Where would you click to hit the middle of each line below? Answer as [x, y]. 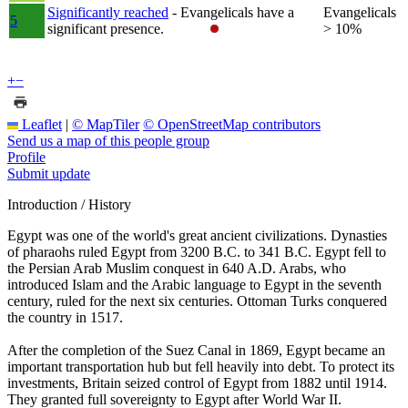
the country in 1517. [65, 317]
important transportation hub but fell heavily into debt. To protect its [201, 366]
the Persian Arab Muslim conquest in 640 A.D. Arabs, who [177, 268]
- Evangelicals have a [233, 12]
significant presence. [106, 28]
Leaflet [40, 124]
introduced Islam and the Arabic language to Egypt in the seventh [194, 284]
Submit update [49, 173]
